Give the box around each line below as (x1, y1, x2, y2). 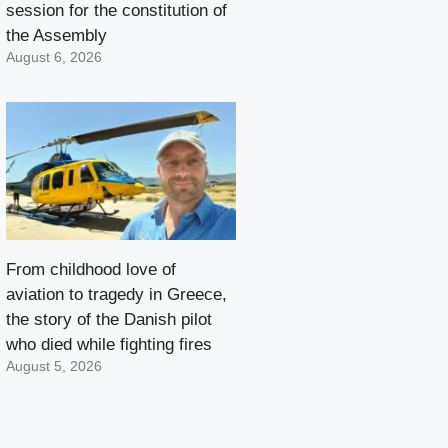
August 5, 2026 (6, 359, 102, 375)
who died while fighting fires (6, 335, 212, 355)
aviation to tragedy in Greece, (6, 285, 227, 305)
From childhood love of (6, 260, 176, 280)
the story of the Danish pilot (6, 310, 212, 330)
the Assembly (6, 26, 107, 46)
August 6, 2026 (6, 50, 102, 66)
